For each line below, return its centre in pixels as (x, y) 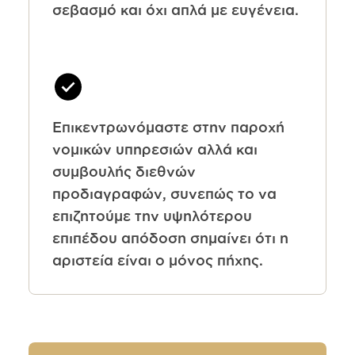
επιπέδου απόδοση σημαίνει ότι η (170, 238)
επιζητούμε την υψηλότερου (152, 216)
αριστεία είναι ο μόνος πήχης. (157, 260)
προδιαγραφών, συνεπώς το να (164, 194)
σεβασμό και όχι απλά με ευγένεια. (175, 10)
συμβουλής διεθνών (124, 172)
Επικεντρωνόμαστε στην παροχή (168, 127)
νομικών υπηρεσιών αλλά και (155, 149)
